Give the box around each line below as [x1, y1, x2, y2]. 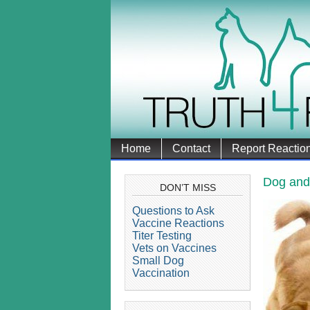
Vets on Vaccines [132, 241, 217, 254]
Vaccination [132, 266, 190, 279]
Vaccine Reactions [132, 217, 224, 229]
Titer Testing [132, 229, 192, 241]
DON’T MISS [159, 182, 216, 193]
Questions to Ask [132, 204, 215, 217]
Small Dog [132, 254, 184, 266]
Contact [172, 143, 210, 154]
